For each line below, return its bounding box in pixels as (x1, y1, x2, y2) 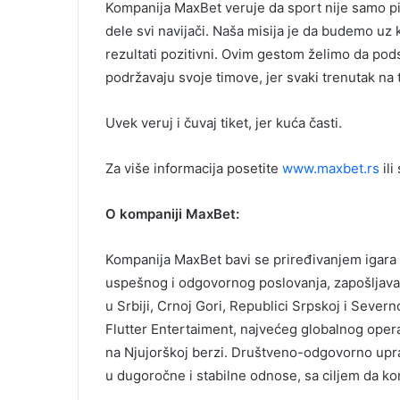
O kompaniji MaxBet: (105, 204, 239, 222)
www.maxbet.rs (282, 159, 379, 177)
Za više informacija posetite (105, 159, 282, 177)
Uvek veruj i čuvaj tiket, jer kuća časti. (105, 113, 342, 131)
